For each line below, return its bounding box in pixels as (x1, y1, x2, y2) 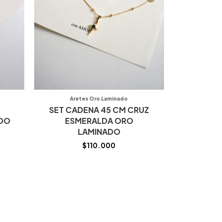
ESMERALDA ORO (64, 115, 133, 126)
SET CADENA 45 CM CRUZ (49, 105, 149, 115)
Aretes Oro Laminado (70, 96, 128, 102)
